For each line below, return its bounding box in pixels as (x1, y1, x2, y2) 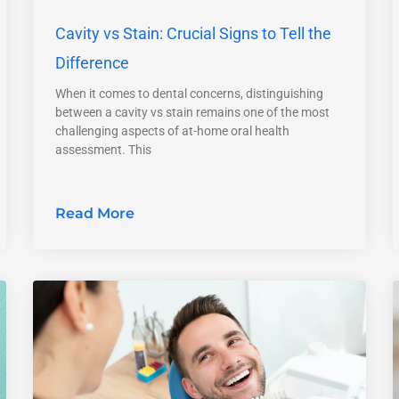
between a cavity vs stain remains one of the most (55, 104, 330, 119)
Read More (55, 204, 135, 222)
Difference (55, 53, 130, 72)
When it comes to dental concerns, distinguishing (55, 85, 324, 101)
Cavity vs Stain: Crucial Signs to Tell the (55, 23, 332, 43)
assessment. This (55, 142, 152, 157)
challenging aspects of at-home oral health (55, 123, 290, 138)
